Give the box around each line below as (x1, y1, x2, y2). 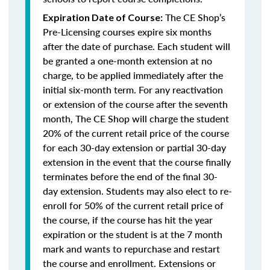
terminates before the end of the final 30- (43, 169, 218, 183)
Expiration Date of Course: (43, 11, 163, 23)
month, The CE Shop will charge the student (43, 111, 229, 125)
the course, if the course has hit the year (43, 213, 213, 227)
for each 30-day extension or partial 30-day (43, 140, 226, 154)
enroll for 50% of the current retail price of (43, 198, 224, 212)
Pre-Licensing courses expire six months (43, 25, 212, 39)
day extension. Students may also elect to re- (43, 184, 232, 198)
